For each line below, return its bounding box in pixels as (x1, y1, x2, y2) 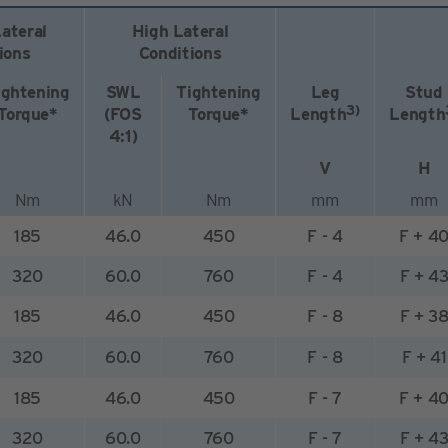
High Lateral (131, 21, 229, 42)
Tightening (176, 82, 261, 103)
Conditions (138, 43, 222, 64)
